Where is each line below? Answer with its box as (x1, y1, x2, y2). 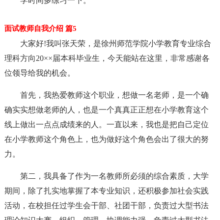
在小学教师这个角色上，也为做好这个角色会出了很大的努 (4, 135, 209, 143)
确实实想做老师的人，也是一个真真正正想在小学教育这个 (4, 106, 209, 114)
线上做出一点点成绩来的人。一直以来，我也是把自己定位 (4, 120, 209, 129)
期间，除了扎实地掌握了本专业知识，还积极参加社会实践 (4, 187, 209, 195)
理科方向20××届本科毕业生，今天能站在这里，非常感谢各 (4, 54, 210, 62)
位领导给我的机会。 (4, 69, 75, 77)
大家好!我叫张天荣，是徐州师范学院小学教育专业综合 (20, 39, 211, 48)
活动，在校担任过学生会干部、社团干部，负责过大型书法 (4, 201, 209, 210)
